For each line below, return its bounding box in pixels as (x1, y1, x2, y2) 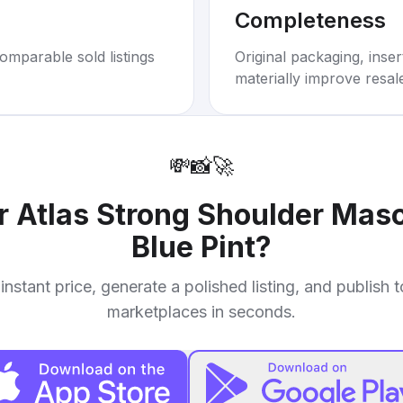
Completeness (235, 7, 386, 33)
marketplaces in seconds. (107, 302, 296, 321)
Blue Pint (131, 229, 255, 264)
